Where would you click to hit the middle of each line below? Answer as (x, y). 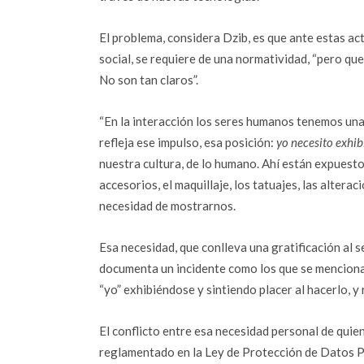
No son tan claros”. (149, 80)
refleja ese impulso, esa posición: (188, 142)
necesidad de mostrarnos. (167, 206)
